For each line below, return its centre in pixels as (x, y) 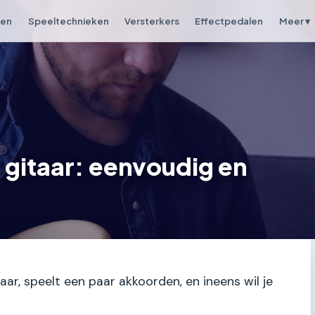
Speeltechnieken (68, 20)
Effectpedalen (229, 20)
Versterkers (152, 20)
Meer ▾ (294, 21)
